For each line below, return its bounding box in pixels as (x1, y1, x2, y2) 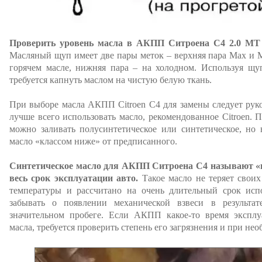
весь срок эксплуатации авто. (9, 173, 139, 183)
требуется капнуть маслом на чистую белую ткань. (9, 75, 212, 85)
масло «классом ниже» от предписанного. (9, 136, 177, 146)
